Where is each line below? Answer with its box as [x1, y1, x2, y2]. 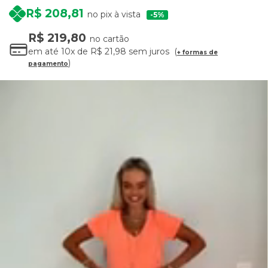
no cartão [90, 33, 129, 45]
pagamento [28, 60, 68, 68]
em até [28, 46, 59, 57]
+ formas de [177, 48, 218, 57]
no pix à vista [87, 9, 141, 20]
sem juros [126, 46, 172, 57]
